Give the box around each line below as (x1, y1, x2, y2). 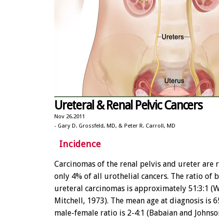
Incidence (54, 138, 101, 149)
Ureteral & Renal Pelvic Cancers (54, 98, 202, 112)
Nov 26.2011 (54, 113, 85, 120)
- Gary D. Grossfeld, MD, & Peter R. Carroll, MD (54, 122, 175, 129)
